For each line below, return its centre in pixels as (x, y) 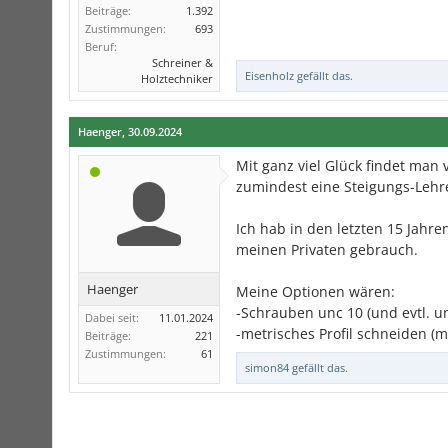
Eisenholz (269, 76)
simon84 (267, 368)
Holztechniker (177, 79)
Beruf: (101, 47)
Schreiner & (182, 63)
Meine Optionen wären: (315, 292)
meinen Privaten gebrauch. (327, 250)
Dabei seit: (112, 318)
